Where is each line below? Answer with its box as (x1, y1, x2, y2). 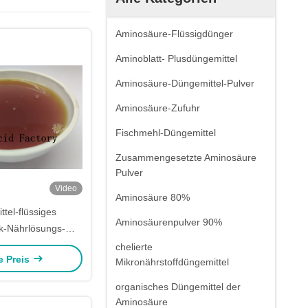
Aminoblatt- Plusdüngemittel (115, 53, 237, 64)
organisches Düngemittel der (115, 281, 241, 292)
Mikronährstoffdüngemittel (115, 256, 229, 267)
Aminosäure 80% (115, 192, 190, 203)
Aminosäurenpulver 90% (115, 217, 222, 228)
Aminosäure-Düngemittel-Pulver (115, 78, 254, 89)
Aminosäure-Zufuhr (115, 102, 200, 113)
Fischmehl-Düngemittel (115, 127, 216, 138)
